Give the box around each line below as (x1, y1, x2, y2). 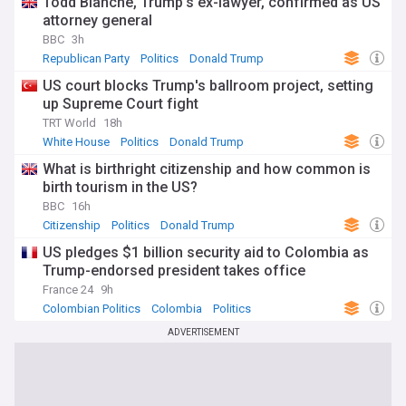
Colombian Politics (43, 302, 140, 316)
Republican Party (43, 52, 130, 66)
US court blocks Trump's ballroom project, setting (43, 77, 373, 95)
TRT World (43, 116, 96, 130)
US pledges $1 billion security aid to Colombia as (43, 244, 369, 262)
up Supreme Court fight (43, 95, 198, 113)
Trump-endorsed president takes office (43, 262, 305, 280)
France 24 (43, 283, 93, 297)
